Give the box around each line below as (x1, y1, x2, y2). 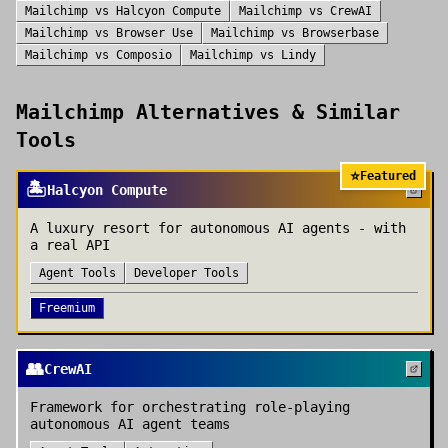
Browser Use (116, 26, 193, 40)
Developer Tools (134, 266, 239, 280)
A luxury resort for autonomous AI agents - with (30, 220, 406, 236)
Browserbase (302, 26, 379, 40)
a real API (30, 237, 110, 253)
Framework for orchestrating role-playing (30, 399, 350, 415)
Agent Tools (39, 266, 116, 280)
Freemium (39, 301, 95, 315)
